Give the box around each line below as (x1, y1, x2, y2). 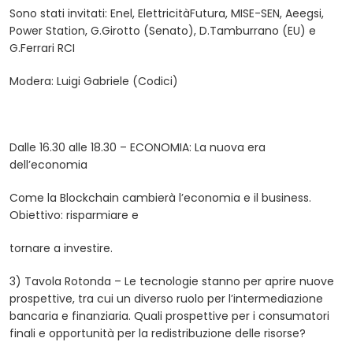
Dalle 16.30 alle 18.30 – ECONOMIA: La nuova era (9, 139, 266, 156)
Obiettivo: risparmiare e (9, 207, 139, 224)
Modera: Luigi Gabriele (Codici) (9, 73, 178, 90)
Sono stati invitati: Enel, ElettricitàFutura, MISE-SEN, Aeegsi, (9, 6, 324, 22)
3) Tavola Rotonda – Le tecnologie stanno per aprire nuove (9, 273, 334, 290)
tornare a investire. (9, 240, 113, 257)
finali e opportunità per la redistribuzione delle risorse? (9, 325, 306, 342)
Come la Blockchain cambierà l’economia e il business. (9, 190, 311, 206)
